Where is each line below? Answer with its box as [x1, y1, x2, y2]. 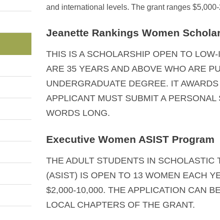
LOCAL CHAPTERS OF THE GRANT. [46, 200, 195, 210]
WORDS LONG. [46, 108, 110, 118]
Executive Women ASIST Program [46, 134, 215, 145]
